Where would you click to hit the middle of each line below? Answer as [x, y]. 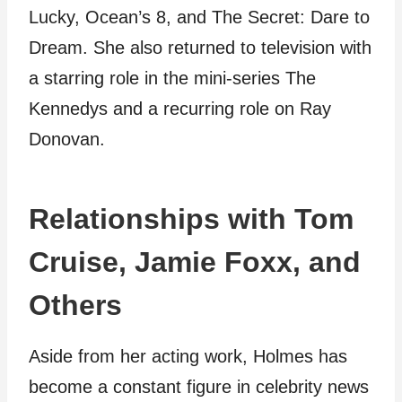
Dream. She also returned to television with [200, 48]
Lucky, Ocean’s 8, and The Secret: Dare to [199, 17]
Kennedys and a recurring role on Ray [180, 109]
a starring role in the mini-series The [172, 78]
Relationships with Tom [191, 219]
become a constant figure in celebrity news [199, 387]
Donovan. [67, 139]
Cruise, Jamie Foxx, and [195, 262]
